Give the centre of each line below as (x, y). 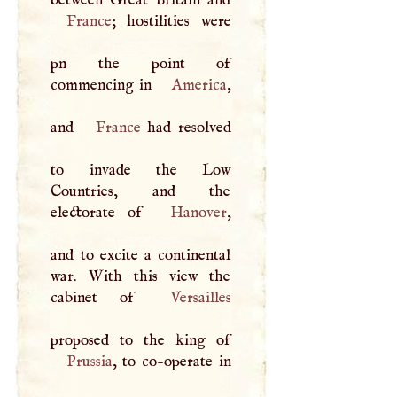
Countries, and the (141, 191)
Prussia (89, 361)
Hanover (198, 212)
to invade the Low (141, 170)
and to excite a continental (141, 255)
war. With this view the (141, 276)
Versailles (201, 297)
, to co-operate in (171, 361)
